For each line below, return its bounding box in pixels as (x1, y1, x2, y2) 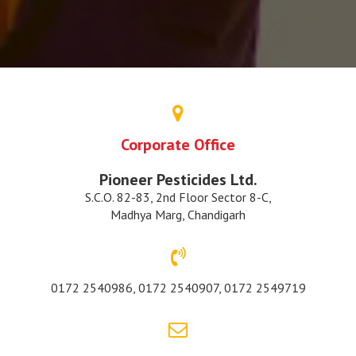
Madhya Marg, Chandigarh (110, 207, 246, 222)
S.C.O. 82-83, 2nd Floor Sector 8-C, (84, 189, 272, 205)
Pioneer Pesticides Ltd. (99, 169, 257, 190)
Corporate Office (121, 134, 235, 155)
